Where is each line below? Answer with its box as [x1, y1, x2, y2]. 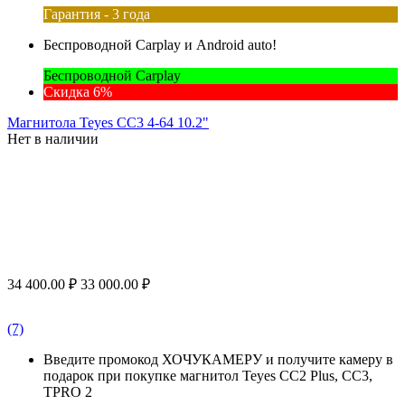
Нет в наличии [7, 130, 99, 146]
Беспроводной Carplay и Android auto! [43, 36, 277, 52]
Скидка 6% [43, 83, 112, 99]
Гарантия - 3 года [43, 5, 150, 22]
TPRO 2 [43, 383, 92, 400]
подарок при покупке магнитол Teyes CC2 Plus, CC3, [43, 367, 372, 383]
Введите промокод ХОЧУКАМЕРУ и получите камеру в [43, 351, 393, 367]
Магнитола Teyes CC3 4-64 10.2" [7, 114, 209, 130]
